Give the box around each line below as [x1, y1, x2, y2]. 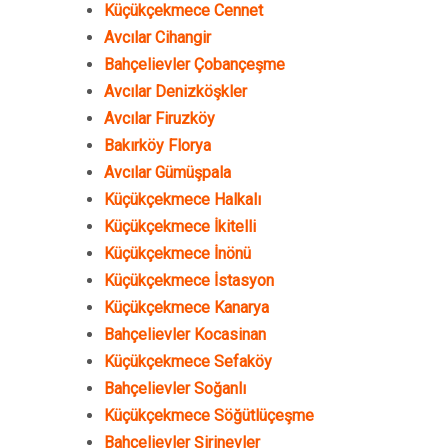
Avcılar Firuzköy [104, 109, 215, 128]
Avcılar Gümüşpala [104, 163, 231, 182]
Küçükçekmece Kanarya [104, 298, 269, 317]
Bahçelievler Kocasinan [104, 325, 266, 344]
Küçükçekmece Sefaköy [104, 352, 272, 371]
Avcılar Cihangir [104, 28, 211, 47]
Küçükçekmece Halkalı [104, 190, 261, 209]
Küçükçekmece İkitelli [104, 217, 256, 236]
